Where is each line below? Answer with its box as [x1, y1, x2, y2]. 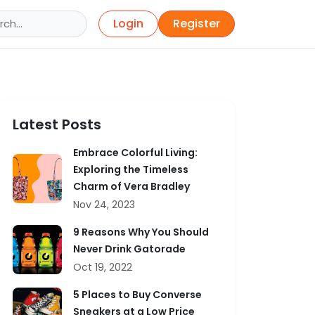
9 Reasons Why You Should [73, 225, 209, 239]
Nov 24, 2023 [73, 198, 135, 212]
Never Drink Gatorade [73, 242, 186, 256]
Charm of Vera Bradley [73, 179, 190, 193]
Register [173, 15, 220, 32]
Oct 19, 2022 [73, 260, 132, 274]
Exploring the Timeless [73, 162, 188, 176]
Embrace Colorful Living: [73, 146, 198, 160]
